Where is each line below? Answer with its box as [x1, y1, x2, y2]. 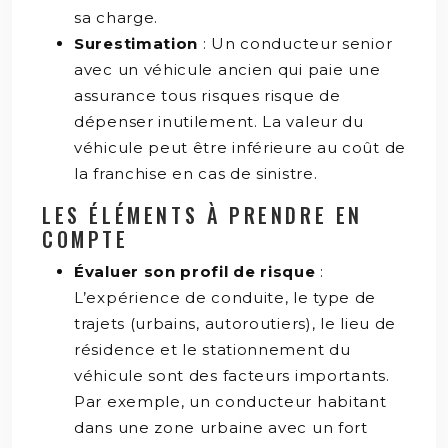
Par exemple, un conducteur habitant [74, 391, 387, 411]
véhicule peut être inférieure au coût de [74, 137, 407, 157]
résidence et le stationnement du [74, 339, 351, 359]
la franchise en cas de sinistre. [74, 163, 318, 183]
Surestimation [74, 33, 203, 53]
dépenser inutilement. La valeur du [74, 111, 364, 131]
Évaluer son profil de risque [74, 261, 321, 281]
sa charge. [74, 7, 158, 27]
